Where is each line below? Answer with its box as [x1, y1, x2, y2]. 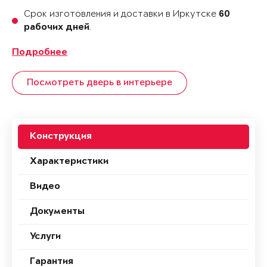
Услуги [30, 232, 61, 243]
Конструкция [30, 132, 92, 142]
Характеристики [30, 157, 108, 167]
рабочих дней [24, 23, 89, 33]
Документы [30, 207, 85, 218]
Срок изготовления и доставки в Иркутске [24, 9, 219, 20]
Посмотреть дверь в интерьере [27, 77, 172, 89]
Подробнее [12, 48, 67, 58]
